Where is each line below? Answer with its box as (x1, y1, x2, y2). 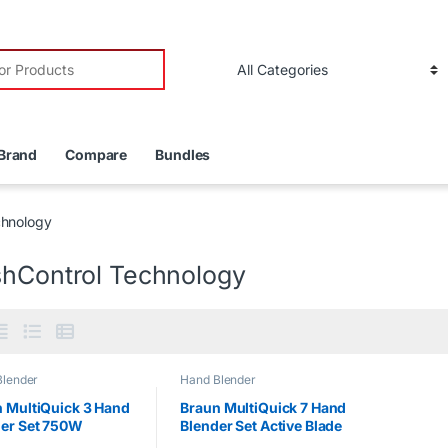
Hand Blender (180, 372, 256, 388)
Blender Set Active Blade (180, 416, 343, 434)
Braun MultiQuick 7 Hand (180, 398, 347, 416)
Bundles (155, 145, 211, 163)
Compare (65, 145, 128, 163)
